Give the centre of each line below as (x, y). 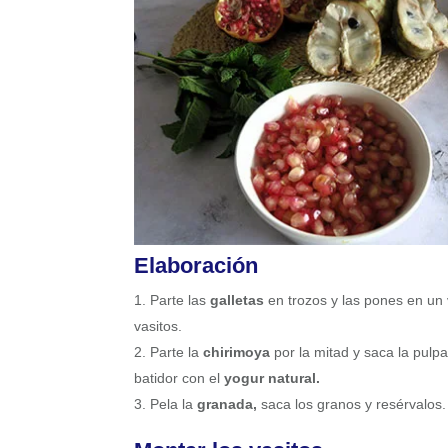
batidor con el (179, 378)
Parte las (180, 300)
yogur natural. (272, 378)
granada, (227, 404)
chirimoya (237, 352)
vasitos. (160, 326)
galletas (237, 300)
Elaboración (196, 266)
